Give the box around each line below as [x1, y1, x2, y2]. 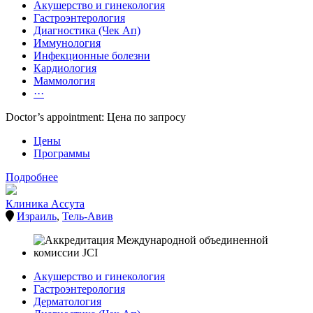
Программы [34, 147, 90, 160]
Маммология [34, 75, 95, 87]
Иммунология [34, 37, 101, 50]
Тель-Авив [62, 210, 113, 223]
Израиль [17, 210, 57, 223]
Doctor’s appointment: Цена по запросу [6, 111, 186, 124]
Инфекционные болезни [34, 50, 150, 62]
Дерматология [34, 296, 101, 308]
